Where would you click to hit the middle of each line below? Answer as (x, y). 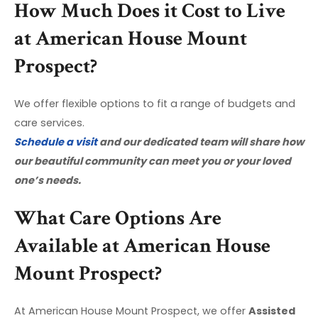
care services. (49, 122)
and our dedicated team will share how (201, 142)
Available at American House (142, 246)
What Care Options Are (118, 218)
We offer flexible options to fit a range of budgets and (155, 103)
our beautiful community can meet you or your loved (153, 161)
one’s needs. (48, 180)
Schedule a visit (56, 142)
